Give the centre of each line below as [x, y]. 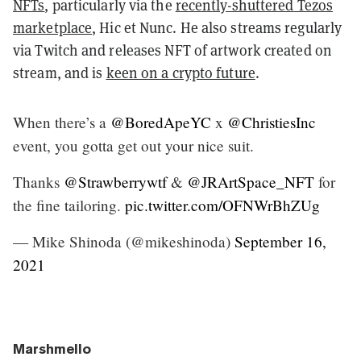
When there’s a [62, 122]
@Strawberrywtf [115, 181]
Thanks [38, 181]
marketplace [53, 27]
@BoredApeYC [161, 122]
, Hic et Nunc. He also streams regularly [217, 27]
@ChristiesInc [272, 122]
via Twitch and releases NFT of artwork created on [172, 50]
